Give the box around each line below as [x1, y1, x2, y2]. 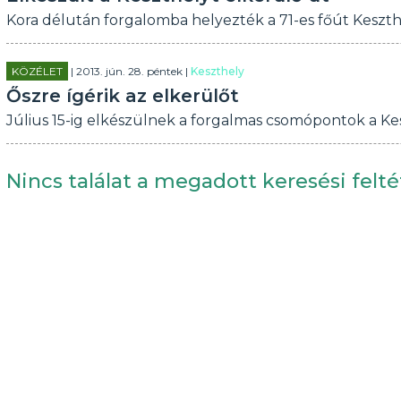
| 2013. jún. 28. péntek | [67, 64, 191, 78]
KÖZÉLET [11, 64, 63, 78]
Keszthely [190, 64, 244, 78]
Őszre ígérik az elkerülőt [5, 85, 239, 107]
